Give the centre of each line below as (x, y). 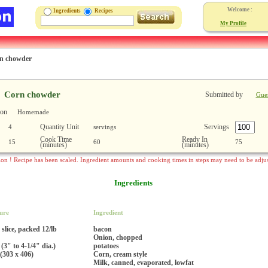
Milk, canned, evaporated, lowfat (144, 262)
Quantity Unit (59, 127)
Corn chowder (32, 94)
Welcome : (240, 10)
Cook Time (56, 139)
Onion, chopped (118, 237)
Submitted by (224, 94)
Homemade (33, 112)
